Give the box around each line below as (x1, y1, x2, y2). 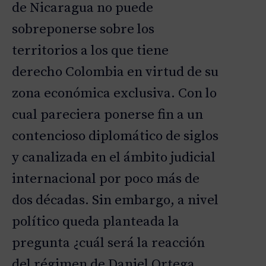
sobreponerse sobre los (12, 21, 154, 39)
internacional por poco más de (12, 170, 199, 188)
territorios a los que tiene (12, 42, 169, 60)
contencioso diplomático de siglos (12, 128, 218, 145)
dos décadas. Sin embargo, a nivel (12, 192, 218, 210)
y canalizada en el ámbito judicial (12, 149, 216, 167)
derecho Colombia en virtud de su (12, 64, 218, 81)
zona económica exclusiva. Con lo (12, 85, 217, 103)
